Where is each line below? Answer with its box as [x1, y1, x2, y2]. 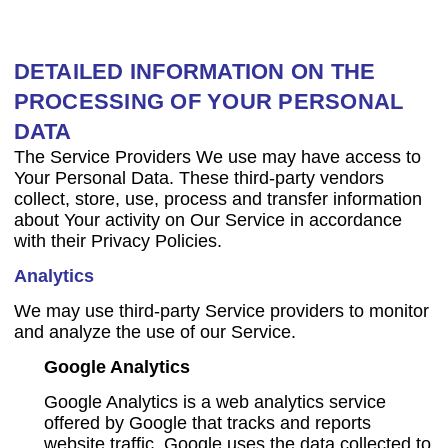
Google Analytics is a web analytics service [43, 392, 386, 412]
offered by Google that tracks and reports [43, 413, 371, 433]
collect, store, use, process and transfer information [13, 189, 422, 209]
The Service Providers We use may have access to [13, 147, 421, 167]
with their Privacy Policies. [13, 231, 222, 251]
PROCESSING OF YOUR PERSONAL [13, 89, 404, 114]
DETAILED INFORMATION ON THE [13, 59, 376, 84]
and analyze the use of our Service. [13, 322, 296, 342]
